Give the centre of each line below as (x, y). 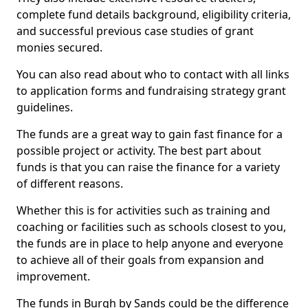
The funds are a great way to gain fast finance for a (150, 134)
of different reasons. (70, 184)
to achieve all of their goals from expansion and (140, 260)
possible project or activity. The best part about (139, 151)
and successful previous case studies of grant (135, 31)
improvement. (53, 276)
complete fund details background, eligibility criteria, (154, 14)
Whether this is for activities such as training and (143, 210)
